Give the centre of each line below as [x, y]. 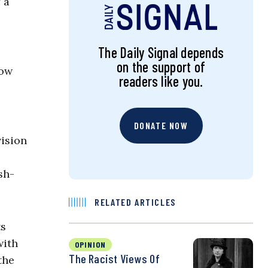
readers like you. [161, 81]
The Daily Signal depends [161, 53]
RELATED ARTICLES [135, 202]
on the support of [161, 67]
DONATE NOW [161, 126]
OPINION [91, 245]
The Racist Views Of [114, 259]
